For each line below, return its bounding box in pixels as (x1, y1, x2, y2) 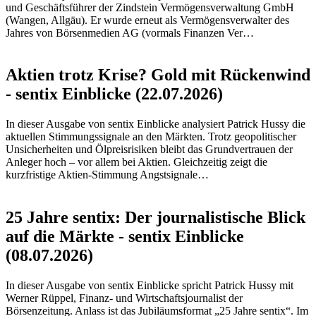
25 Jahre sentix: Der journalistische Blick (6, 208, 305, 227)
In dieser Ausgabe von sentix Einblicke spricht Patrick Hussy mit (6, 279, 293, 292)
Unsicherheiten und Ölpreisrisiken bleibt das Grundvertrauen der (6, 143, 293, 156)
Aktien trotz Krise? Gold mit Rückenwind (6, 66, 310, 85)
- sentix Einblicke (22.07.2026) (6, 85, 223, 104)
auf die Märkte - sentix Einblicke (6, 227, 244, 246)
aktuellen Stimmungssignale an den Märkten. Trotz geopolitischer (6, 130, 296, 143)
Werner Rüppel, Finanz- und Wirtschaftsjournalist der (6, 292, 243, 305)
